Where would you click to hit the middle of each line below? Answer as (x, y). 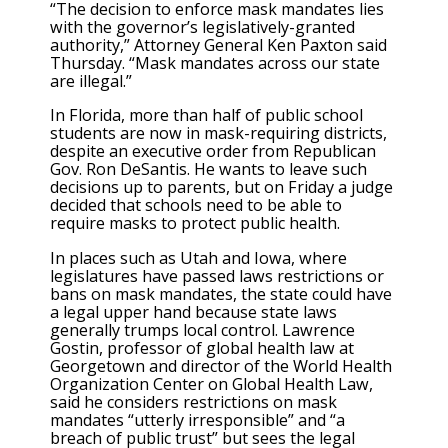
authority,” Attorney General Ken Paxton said (218, 45)
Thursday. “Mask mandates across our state (215, 63)
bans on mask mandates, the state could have (221, 293)
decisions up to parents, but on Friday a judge (221, 187)
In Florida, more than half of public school (206, 115)
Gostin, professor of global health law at (202, 347)
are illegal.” (91, 81)
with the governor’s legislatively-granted (202, 27)
